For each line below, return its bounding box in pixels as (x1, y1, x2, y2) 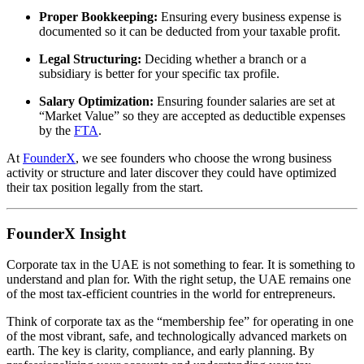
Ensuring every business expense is (158, 9, 341, 24)
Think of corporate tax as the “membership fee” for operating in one (6, 314, 353, 329)
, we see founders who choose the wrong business (76, 150, 331, 165)
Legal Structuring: (39, 51, 141, 66)
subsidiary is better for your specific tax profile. (39, 66, 279, 80)
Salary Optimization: (39, 93, 154, 108)
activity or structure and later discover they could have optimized (6, 165, 336, 180)
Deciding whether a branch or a (141, 51, 306, 66)
